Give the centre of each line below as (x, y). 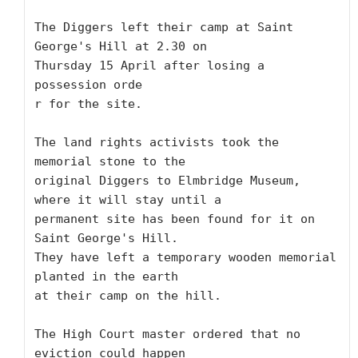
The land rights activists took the (157, 142)
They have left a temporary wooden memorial (185, 257)
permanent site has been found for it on (175, 219)
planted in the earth (106, 276)
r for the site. (88, 104)
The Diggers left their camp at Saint (164, 27)
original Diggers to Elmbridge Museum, (167, 181)
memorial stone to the (110, 161)
